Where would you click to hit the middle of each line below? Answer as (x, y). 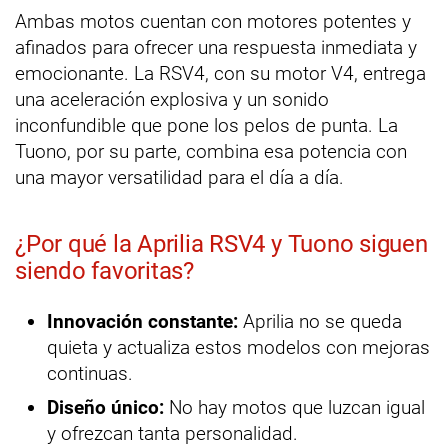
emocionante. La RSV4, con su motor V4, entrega (220, 74)
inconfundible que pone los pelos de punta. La (206, 126)
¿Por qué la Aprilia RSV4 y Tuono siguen (221, 244)
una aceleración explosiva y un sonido (172, 100)
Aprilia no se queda (320, 322)
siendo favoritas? (104, 271)
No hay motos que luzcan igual (294, 408)
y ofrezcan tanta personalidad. (172, 434)
